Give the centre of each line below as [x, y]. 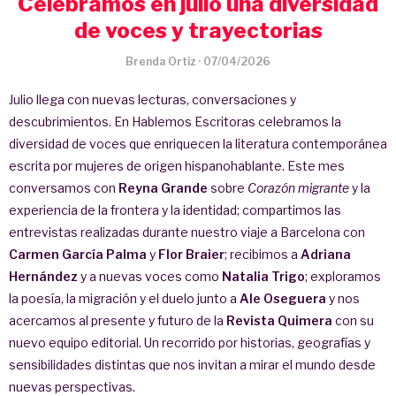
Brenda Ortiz [160, 61]
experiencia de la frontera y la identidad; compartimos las [175, 209]
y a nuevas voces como [150, 276]
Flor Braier [191, 254]
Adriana [326, 254]
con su [353, 320]
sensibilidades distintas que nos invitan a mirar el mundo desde [192, 364]
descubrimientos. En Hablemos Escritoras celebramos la [175, 121]
